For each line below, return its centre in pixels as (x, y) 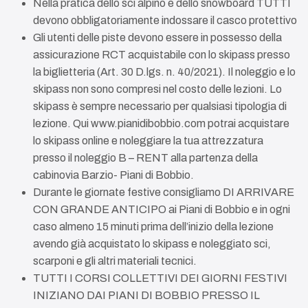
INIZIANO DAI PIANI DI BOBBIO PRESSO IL (146, 295)
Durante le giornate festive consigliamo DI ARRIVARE (164, 192)
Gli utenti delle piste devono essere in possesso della (157, 37)
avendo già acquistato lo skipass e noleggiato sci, (152, 244)
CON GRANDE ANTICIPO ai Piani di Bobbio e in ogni (162, 209)
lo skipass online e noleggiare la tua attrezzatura (148, 141)
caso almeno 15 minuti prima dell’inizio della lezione (153, 227)
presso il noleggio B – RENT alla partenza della (145, 158)
